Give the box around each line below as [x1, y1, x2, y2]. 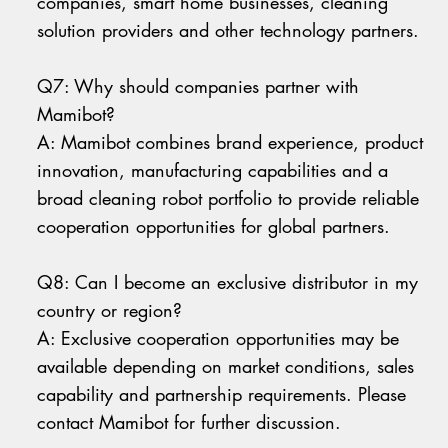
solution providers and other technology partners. [37, 18, 420, 43]
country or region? [37, 298, 183, 323]
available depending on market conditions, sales [37, 354, 415, 379]
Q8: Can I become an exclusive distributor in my [37, 270, 419, 295]
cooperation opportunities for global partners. [37, 214, 391, 239]
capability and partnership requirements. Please [37, 382, 407, 407]
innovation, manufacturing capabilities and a [37, 158, 389, 183]
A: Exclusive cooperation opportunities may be [37, 326, 400, 351]
